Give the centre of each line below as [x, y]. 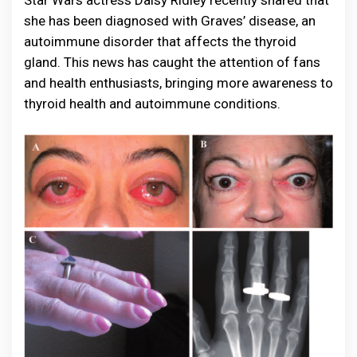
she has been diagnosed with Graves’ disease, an [170, 21]
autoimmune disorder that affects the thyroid [160, 41]
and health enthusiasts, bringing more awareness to [178, 83]
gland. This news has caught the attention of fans [172, 62]
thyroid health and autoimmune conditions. [152, 104]
